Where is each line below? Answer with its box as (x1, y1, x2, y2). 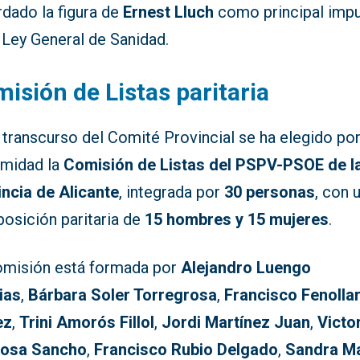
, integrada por (119, 182, 225, 202)
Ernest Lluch (123, 2, 215, 22)
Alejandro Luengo (181, 258, 312, 278)
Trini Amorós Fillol (19, 313, 155, 333)
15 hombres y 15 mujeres (145, 210, 329, 230)
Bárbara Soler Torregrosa (28, 285, 218, 305)
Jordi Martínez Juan (162, 313, 311, 333)
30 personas (224, 182, 316, 202)
